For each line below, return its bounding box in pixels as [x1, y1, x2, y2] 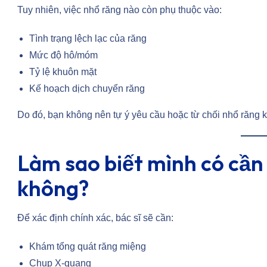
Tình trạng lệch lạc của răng [29, 33, 147, 44]
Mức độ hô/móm [29, 50, 98, 61]
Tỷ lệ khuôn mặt [29, 67, 97, 77]
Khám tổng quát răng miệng [29, 241, 146, 252]
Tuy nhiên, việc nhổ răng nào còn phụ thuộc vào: [17, 5, 222, 15]
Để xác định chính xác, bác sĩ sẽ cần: [17, 213, 173, 223]
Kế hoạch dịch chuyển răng [29, 83, 145, 94]
